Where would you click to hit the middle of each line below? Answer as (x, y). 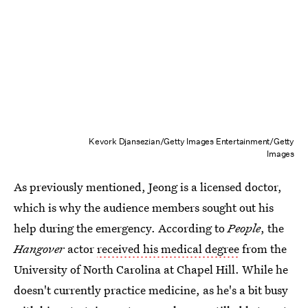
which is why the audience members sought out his (144, 207)
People (244, 228)
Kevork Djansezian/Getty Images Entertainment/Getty (191, 141)
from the (263, 248)
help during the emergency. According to (121, 228)
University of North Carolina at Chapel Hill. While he (151, 269)
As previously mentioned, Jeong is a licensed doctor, (148, 186)
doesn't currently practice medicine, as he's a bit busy (151, 289)
